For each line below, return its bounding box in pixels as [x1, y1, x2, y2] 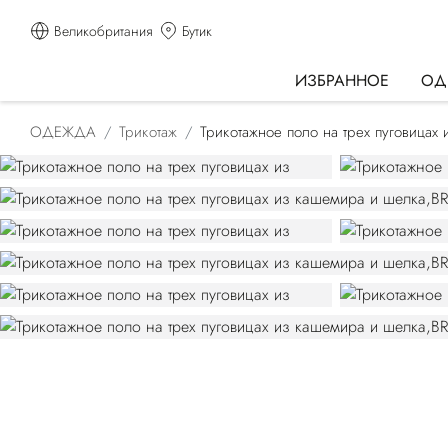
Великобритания [54, 21, 152, 41]
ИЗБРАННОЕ [295, 68, 389, 92]
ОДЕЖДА [30, 121, 96, 143]
